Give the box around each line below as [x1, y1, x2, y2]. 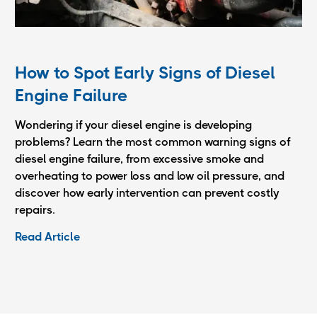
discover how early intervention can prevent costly [15, 185, 279, 200]
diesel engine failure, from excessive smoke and [15, 151, 264, 166]
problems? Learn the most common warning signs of [15, 134, 290, 149]
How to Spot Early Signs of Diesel [15, 62, 275, 83]
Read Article [15, 229, 80, 243]
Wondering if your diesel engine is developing [15, 117, 252, 132]
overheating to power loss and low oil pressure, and [15, 168, 284, 183]
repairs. [15, 202, 55, 217]
